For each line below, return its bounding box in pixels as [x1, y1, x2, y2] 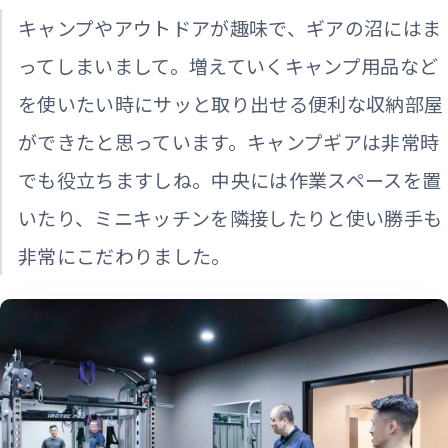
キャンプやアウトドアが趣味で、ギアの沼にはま [18, 13, 442, 41]
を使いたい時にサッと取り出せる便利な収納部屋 [18, 89, 444, 117]
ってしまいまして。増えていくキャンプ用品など [18, 51, 439, 79]
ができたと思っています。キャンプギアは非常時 [18, 127, 440, 155]
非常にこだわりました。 [18, 241, 231, 269]
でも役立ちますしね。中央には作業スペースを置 [18, 165, 442, 193]
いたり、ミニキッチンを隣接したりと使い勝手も [18, 203, 443, 231]
